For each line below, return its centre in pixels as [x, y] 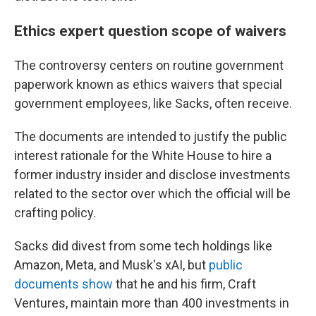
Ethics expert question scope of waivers [150, 31]
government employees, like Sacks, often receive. [153, 103]
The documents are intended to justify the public [151, 136]
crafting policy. [55, 213]
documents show [63, 284]
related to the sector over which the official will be [152, 194]
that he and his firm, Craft [184, 284]
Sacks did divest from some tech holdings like [143, 246]
